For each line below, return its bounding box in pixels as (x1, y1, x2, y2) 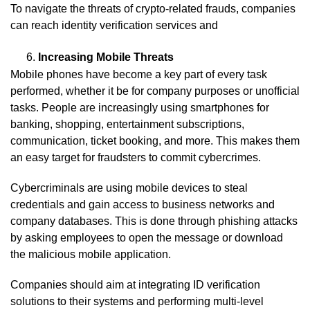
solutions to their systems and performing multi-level (10, 295, 264, 307)
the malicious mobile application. (10, 248, 171, 260)
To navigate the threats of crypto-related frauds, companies (10, 2, 295, 15)
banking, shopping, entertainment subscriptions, (10, 118, 244, 130)
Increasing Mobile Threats (38, 51, 176, 63)
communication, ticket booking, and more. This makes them (10, 134, 300, 147)
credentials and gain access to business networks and (10, 198, 275, 210)
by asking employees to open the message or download (10, 231, 283, 244)
